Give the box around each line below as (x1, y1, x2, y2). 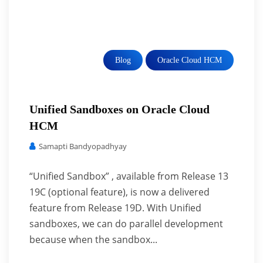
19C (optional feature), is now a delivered (29, 186, 210, 198)
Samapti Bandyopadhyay (37, 141, 127, 151)
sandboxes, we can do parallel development (29, 217, 223, 230)
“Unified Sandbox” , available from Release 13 (29, 170, 228, 183)
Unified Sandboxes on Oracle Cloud (29, 103, 210, 116)
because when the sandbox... (29, 233, 157, 246)
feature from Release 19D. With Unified (29, 201, 201, 214)
